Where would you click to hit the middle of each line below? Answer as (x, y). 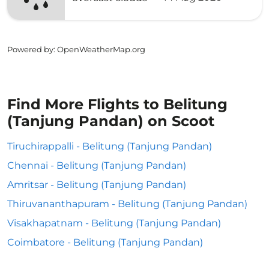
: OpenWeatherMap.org (99, 49)
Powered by (30, 49)
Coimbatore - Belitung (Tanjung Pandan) (105, 242)
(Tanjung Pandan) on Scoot (111, 121)
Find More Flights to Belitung (117, 104)
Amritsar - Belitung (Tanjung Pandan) (97, 185)
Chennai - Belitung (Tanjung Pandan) (97, 165)
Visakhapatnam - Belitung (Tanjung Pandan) (114, 223)
